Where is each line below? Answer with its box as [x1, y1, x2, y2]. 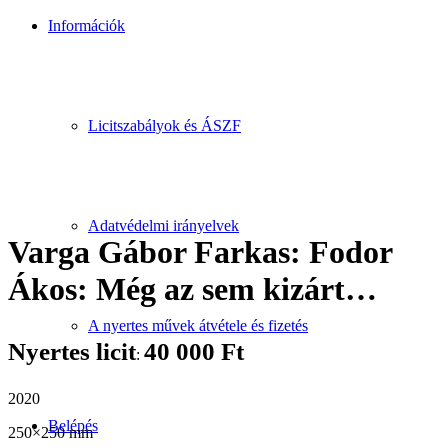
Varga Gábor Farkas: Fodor [8, 234, 392, 271]
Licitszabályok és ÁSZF [88, 117, 241, 134]
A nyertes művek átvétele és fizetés [88, 317, 308, 334]
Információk [48, 17, 125, 34]
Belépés [48, 417, 98, 434]
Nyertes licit [8, 337, 136, 365]
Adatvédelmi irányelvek [88, 217, 239, 234]
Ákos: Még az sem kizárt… [8, 271, 377, 308]
